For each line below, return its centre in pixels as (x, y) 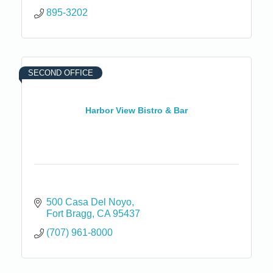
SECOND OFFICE (61, 73)
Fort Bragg (69, 213)
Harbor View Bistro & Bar (136, 111)
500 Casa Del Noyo (89, 202)
